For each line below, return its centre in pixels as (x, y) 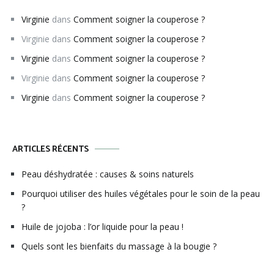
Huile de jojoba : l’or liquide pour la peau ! (102, 226)
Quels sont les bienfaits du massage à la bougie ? (119, 246)
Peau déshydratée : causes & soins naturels (108, 174)
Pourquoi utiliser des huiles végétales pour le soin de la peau (141, 193)
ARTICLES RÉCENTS (50, 149)
